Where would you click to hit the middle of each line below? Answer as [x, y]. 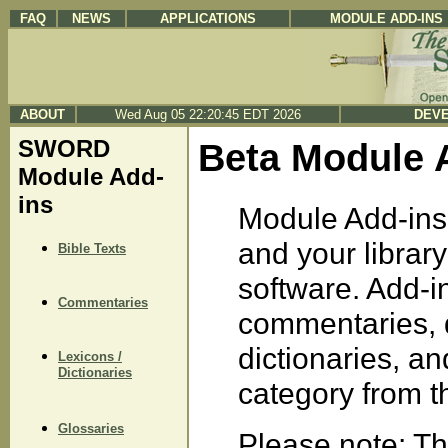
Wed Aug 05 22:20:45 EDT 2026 [208, 114]
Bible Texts [92, 248]
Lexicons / [90, 356]
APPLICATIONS [208, 18]
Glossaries [91, 428]
